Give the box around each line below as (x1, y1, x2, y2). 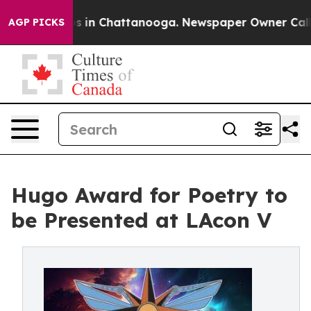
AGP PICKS (8, 16, 65, 28)
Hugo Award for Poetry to (11, 182, 287, 208)
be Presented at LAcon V (11, 207, 271, 233)
